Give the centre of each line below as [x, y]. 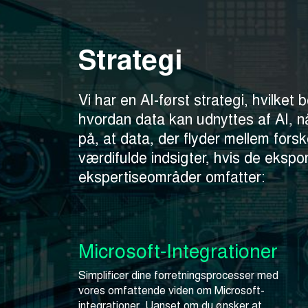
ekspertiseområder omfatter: [172, 177]
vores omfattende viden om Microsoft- [172, 290]
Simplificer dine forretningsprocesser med [178, 275]
